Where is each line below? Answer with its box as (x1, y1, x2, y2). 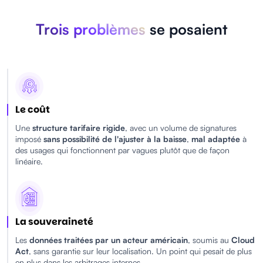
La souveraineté (15, 215, 93, 229)
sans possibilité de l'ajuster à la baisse (43, 134, 187, 144)
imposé (15, 134, 43, 144)
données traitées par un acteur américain (29, 235, 188, 245)
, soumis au (188, 235, 231, 245)
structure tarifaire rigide (30, 123, 125, 133)
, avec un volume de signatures (125, 123, 237, 133)
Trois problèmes (35, 20, 146, 38)
